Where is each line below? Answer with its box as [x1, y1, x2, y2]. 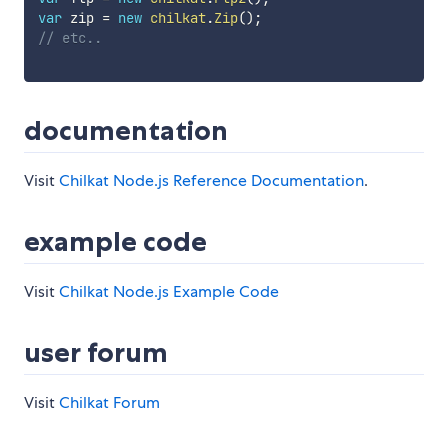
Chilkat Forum [59, 392, 160, 414]
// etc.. [37, 29, 102, 48]
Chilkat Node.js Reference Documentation [59, 170, 364, 192]
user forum [24, 336, 168, 370]
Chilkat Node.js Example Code [59, 281, 279, 303]
